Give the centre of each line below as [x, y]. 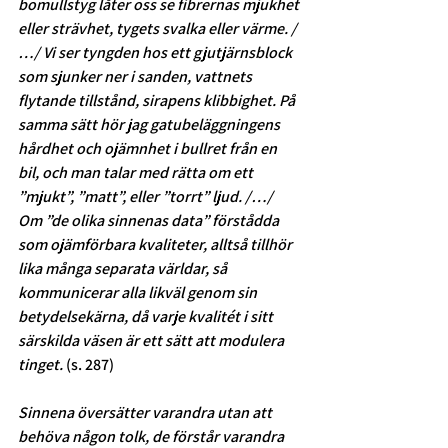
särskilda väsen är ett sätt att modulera [152, 341]
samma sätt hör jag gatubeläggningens [150, 125]
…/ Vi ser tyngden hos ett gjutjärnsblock [156, 53]
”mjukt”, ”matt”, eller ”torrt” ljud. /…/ [147, 197]
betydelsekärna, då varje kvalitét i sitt [147, 317]
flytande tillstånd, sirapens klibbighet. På [158, 101]
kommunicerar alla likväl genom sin [139, 293]
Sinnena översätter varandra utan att [146, 413]
